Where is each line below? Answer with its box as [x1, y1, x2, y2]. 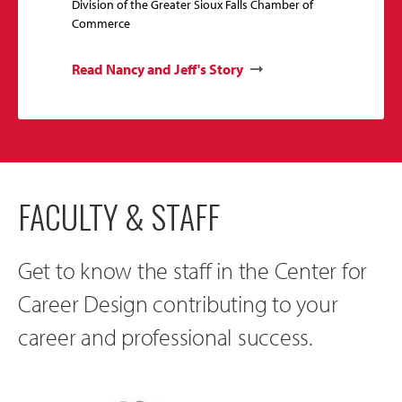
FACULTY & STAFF [18, 191, 220, 240]
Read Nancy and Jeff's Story [72, 59, 243, 78]
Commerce [72, 14, 130, 31]
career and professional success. [18, 320, 313, 352]
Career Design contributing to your [18, 287, 338, 319]
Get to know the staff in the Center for [18, 254, 368, 285]
